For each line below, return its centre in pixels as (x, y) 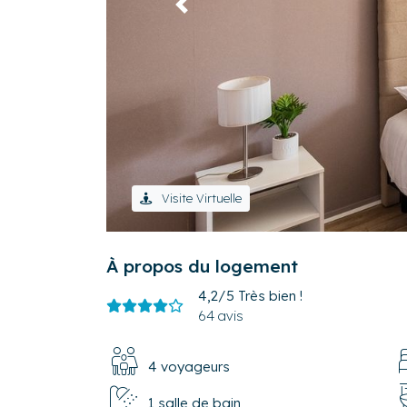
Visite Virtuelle (199, 198)
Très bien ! (270, 295)
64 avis (221, 315)
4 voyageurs (189, 366)
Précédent (213, 13)
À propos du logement (202, 266)
